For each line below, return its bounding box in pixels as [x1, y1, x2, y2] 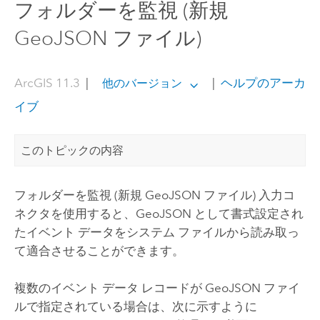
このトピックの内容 [21, 143, 124, 157]
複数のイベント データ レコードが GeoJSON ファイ [14, 281, 300, 296]
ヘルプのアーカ [218, 76, 306, 91]
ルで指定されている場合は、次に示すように [14, 299, 257, 314]
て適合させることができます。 [14, 243, 184, 258]
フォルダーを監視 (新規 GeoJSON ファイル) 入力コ [14, 187, 295, 202]
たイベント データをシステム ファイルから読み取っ [14, 224, 299, 239]
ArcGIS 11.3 [14, 76, 80, 91]
